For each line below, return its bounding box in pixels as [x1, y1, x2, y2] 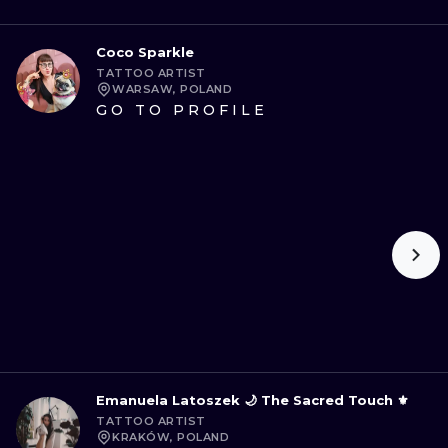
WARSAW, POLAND [112, 82, 232, 96]
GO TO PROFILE [96, 101, 268, 119]
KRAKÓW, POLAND [112, 430, 229, 444]
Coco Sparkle [96, 44, 194, 60]
